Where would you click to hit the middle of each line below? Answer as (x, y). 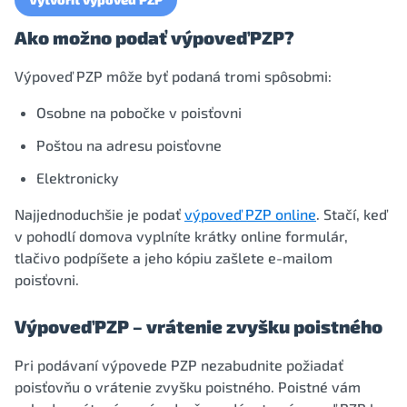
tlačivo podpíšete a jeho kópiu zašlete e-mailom (174, 258)
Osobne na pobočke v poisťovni (139, 112)
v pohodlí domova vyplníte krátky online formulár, (181, 236)
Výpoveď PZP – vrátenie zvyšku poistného (199, 326)
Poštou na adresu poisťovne (129, 145)
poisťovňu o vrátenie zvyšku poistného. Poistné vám (188, 387)
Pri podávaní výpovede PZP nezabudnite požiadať (179, 365)
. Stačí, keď (352, 214)
